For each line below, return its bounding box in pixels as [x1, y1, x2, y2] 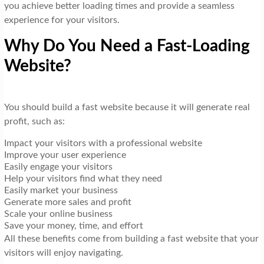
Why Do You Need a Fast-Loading [4, 38, 250, 54]
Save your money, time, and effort [4, 220, 143, 230]
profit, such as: [4, 116, 65, 126]
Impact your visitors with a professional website [4, 138, 202, 148]
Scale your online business [4, 209, 113, 219]
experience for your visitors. [4, 15, 120, 25]
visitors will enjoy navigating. [4, 247, 123, 258]
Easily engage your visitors [4, 161, 113, 171]
